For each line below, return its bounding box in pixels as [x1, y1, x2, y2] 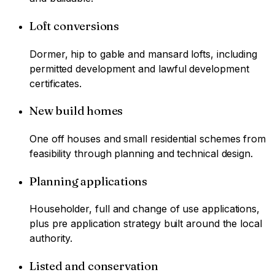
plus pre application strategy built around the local [29, 217, 262, 230]
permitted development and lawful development [29, 62, 249, 75]
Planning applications [29, 174, 148, 188]
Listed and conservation [29, 259, 158, 274]
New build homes [29, 104, 123, 118]
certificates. [29, 77, 82, 90]
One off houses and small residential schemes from [29, 132, 266, 145]
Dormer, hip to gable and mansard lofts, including [29, 47, 258, 60]
